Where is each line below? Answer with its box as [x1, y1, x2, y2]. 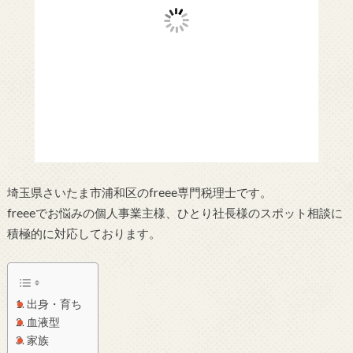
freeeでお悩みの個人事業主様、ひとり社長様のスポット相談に [6, 205, 343, 220]
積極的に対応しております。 [6, 225, 161, 240]
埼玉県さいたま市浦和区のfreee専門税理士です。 [6, 184, 272, 199]
